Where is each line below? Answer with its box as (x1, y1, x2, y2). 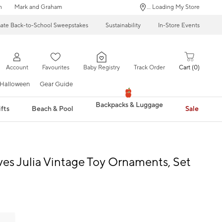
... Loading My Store (147, 3, 200, 11)
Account (5, 64, 28, 72)
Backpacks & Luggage (95, 101, 163, 110)
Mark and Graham (14, 3, 62, 11)
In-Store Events (158, 21, 200, 29)
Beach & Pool (32, 104, 74, 113)
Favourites (42, 64, 69, 72)
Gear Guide (40, 80, 73, 88)
